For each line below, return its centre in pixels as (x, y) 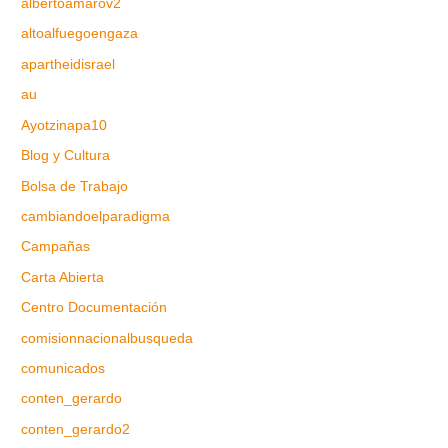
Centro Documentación (94, 308)
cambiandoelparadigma (96, 216)
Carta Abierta (63, 277)
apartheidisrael (68, 64)
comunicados (63, 368)
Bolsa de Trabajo (75, 186)
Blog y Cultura (66, 156)
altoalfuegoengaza (80, 34)
